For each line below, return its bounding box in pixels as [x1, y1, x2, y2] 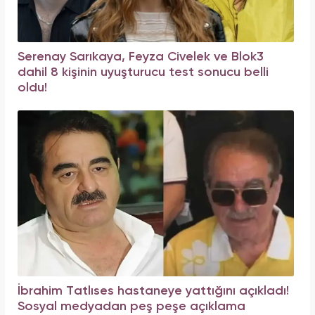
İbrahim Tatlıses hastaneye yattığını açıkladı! [18, 285, 289, 297]
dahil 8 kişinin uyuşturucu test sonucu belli [18, 66, 269, 79]
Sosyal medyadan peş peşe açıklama [18, 300, 245, 313]
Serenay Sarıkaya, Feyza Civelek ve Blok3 [18, 51, 264, 63]
